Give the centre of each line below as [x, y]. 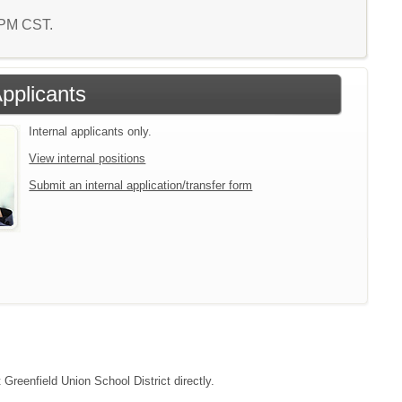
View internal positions [87, 158]
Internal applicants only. [91, 131]
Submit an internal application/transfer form [141, 185]
